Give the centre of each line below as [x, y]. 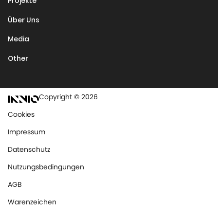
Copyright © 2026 [68, 97]
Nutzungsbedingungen [46, 167]
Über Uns [24, 20]
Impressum [27, 132]
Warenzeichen [32, 202]
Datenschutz [29, 149]
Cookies [21, 114]
